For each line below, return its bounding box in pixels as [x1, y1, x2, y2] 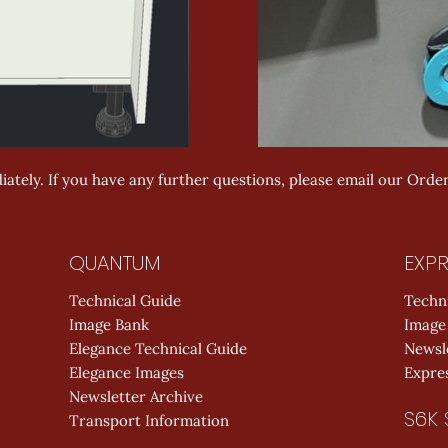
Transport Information [69, 411, 229, 431]
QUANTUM [69, 249, 161, 278]
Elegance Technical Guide [69, 339, 247, 359]
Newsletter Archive [69, 387, 203, 407]
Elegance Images [69, 363, 184, 383]
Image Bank [69, 315, 149, 335]
